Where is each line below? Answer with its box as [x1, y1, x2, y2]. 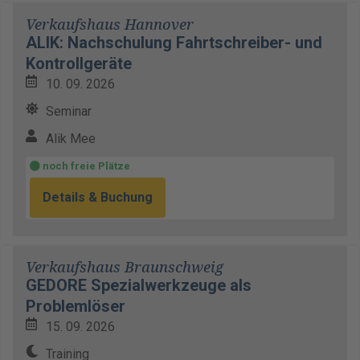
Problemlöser [26, 297, 125, 316]
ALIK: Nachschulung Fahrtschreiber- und [26, 33, 322, 52]
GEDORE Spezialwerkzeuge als [26, 276, 252, 295]
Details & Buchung [43, 190, 153, 205]
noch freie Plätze [40, 160, 130, 172]
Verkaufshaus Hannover [26, 14, 194, 35]
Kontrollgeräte [26, 54, 132, 73]
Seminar [46, 104, 92, 119]
